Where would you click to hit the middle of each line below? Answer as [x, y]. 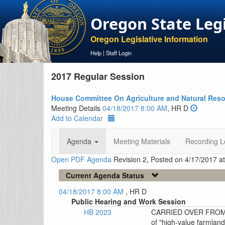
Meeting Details [77, 108]
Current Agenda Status [105, 175]
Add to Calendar [77, 118]
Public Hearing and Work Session [129, 201]
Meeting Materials [142, 141]
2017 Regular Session [98, 76]
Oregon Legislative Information [149, 39]
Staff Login [119, 53]
